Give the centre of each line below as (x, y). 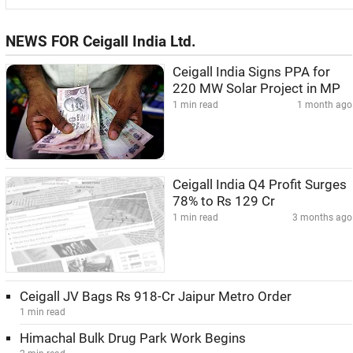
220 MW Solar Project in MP (256, 89)
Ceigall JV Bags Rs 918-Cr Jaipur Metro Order (156, 297)
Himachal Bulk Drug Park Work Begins (133, 338)
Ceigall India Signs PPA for (251, 72)
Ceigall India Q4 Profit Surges (260, 185)
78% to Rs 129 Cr (224, 201)
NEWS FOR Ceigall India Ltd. (101, 42)
